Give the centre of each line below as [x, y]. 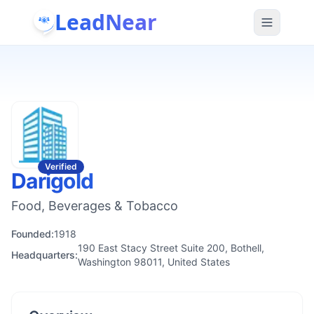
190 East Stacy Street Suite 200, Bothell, [171, 248]
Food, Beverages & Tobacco [95, 206]
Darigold [52, 181]
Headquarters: [45, 255]
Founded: [33, 234]
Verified [61, 166]
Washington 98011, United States [154, 262]
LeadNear [106, 22]
